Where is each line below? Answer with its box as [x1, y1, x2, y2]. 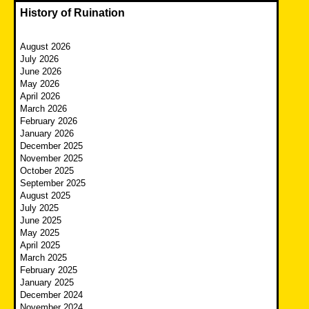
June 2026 [20, 66, 61, 77]
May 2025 [20, 227, 59, 238]
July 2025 [20, 202, 59, 213]
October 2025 [20, 165, 74, 176]
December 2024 [20, 289, 83, 300]
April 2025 [20, 239, 60, 250]
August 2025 [20, 190, 70, 201]
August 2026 [20, 41, 70, 52]
